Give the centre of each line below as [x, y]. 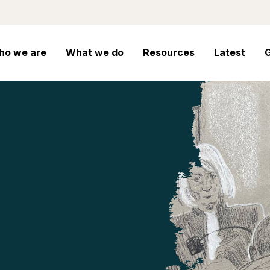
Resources [169, 52]
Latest [230, 52]
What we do [95, 52]
